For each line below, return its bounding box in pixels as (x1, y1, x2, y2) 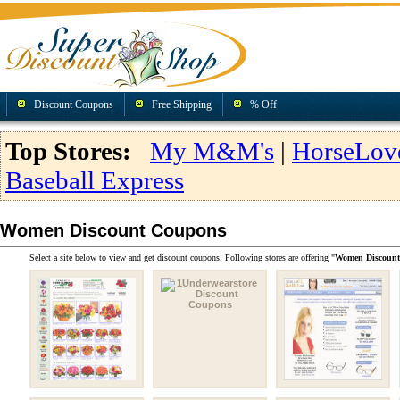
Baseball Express (5, 166, 184, 195)
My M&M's (150, 137, 274, 165)
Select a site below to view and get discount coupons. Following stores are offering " (29, 253, 335, 262)
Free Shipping (152, 98, 212, 111)
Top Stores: (5, 137, 131, 165)
